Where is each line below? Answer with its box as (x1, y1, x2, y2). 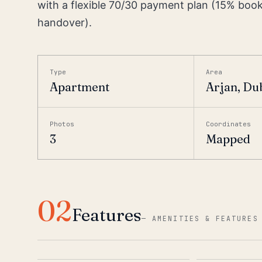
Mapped (206, 132, 251, 146)
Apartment (50, 80, 109, 94)
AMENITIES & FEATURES (152, 214, 258, 223)
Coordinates (206, 120, 251, 128)
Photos (50, 120, 74, 128)
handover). (37, 16, 92, 29)
